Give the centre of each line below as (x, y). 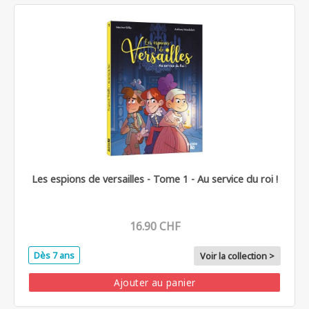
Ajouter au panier (154, 282)
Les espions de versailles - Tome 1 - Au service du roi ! (154, 179)
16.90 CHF (154, 226)
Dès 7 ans (54, 255)
